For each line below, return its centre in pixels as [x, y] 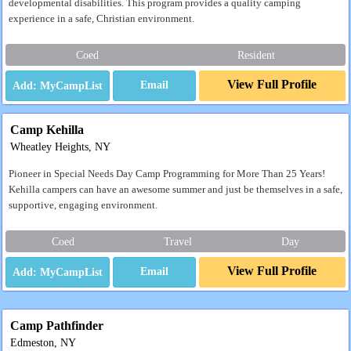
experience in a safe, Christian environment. [101, 18]
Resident [256, 54]
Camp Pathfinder [57, 325]
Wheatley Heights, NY [60, 146]
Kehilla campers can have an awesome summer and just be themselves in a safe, [175, 189]
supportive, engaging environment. [83, 205]
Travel [178, 241]
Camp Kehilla [47, 129]
